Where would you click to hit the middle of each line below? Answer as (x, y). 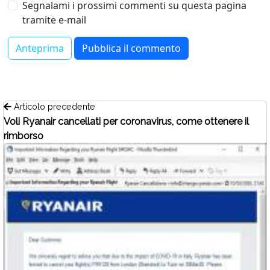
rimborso (24, 136)
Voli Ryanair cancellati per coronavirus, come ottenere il (126, 121)
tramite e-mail (54, 20)
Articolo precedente (53, 106)
